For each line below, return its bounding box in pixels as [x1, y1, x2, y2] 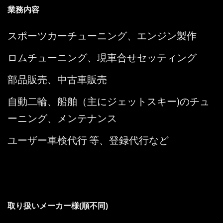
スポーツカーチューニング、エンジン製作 [7, 29, 197, 42]
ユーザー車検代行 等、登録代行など [7, 134, 169, 147]
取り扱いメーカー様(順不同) [7, 202, 108, 211]
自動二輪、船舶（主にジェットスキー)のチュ [7, 95, 210, 108]
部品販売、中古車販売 [7, 73, 107, 86]
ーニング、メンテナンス [7, 112, 117, 125]
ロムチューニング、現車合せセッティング [7, 51, 197, 64]
